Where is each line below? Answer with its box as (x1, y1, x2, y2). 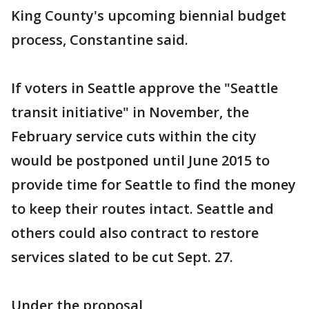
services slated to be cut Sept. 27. (11, 248, 233, 266)
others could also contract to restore (11, 223, 259, 242)
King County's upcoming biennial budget (11, 6, 286, 25)
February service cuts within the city (11, 127, 257, 146)
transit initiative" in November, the (11, 103, 249, 121)
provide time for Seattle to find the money (11, 175, 296, 194)
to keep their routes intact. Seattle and (11, 199, 274, 218)
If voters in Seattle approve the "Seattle (11, 79, 278, 97)
